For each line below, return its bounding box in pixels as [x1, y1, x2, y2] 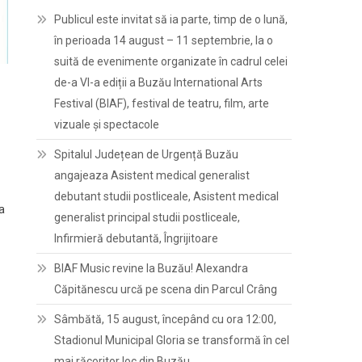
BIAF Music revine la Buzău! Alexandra [54, 262, 249, 275]
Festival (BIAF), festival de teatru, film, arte [54, 97, 270, 110]
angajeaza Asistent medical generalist [54, 169, 250, 182]
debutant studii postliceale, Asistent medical [54, 190, 280, 203]
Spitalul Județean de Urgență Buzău [54, 148, 239, 161]
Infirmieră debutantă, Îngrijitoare [54, 232, 219, 245]
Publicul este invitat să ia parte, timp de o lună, [54, 13, 288, 26]
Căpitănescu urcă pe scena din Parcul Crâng [54, 283, 278, 296]
